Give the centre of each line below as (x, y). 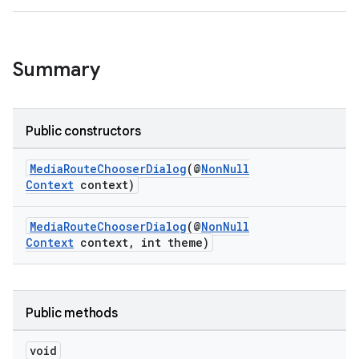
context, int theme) (141, 242)
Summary (56, 70)
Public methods (72, 313)
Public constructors (83, 131)
